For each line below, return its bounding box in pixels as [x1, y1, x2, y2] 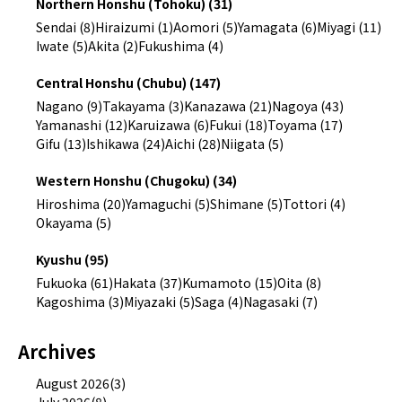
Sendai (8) [36, 17, 95, 36]
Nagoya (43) [272, 96, 344, 115]
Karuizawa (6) [127, 115, 209, 134]
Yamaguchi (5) [126, 194, 210, 213]
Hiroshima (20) [36, 194, 126, 213]
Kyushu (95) [36, 249, 109, 268]
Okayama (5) [36, 213, 111, 232]
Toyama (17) [267, 115, 343, 134]
